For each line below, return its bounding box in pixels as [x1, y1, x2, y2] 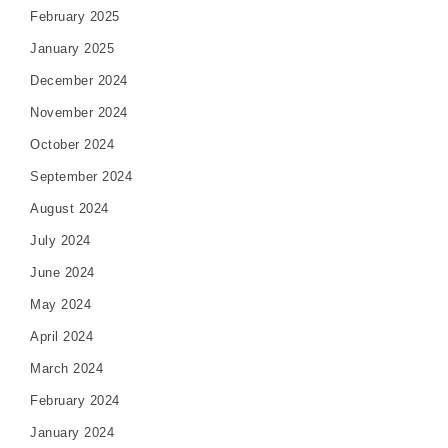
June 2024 [30, 264, 95, 280]
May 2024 [30, 296, 91, 312]
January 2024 [30, 424, 114, 440]
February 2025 [30, 8, 120, 24]
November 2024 [30, 104, 128, 120]
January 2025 [30, 40, 114, 56]
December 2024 [30, 72, 128, 88]
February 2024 [30, 392, 120, 408]
